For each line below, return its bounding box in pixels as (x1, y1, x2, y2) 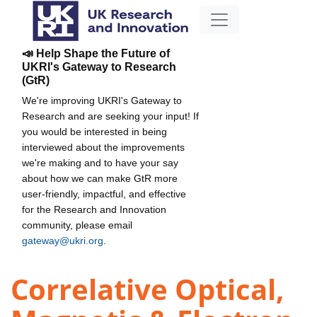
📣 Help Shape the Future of (22, 47, 170, 59)
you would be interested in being (22, 125, 167, 137)
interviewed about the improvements (22, 141, 185, 153)
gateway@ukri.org (22, 234, 103, 246)
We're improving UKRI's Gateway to (22, 94, 182, 106)
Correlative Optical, (11, 270, 284, 309)
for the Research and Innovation (22, 203, 166, 215)
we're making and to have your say (22, 156, 178, 168)
